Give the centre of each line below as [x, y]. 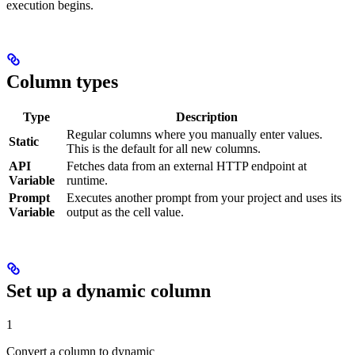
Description [206, 117]
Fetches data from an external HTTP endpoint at [187, 166]
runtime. [87, 181]
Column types [62, 81]
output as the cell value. [125, 212]
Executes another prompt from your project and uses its [204, 198]
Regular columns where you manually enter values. [195, 135]
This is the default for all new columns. [164, 149]
